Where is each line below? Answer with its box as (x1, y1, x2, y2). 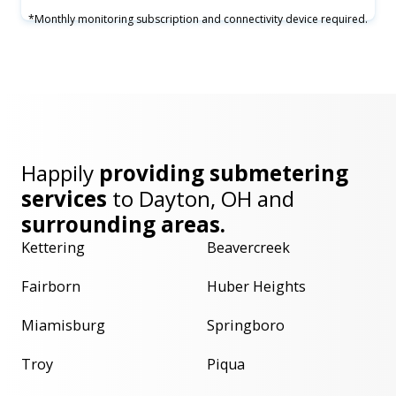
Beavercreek (207, 238, 290, 258)
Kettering (21, 238, 85, 258)
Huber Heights (207, 277, 306, 297)
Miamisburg (21, 316, 105, 336)
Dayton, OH (139, 184, 252, 214)
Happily (21, 158, 99, 188)
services (21, 184, 107, 214)
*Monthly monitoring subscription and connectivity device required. (28, 11, 368, 27)
